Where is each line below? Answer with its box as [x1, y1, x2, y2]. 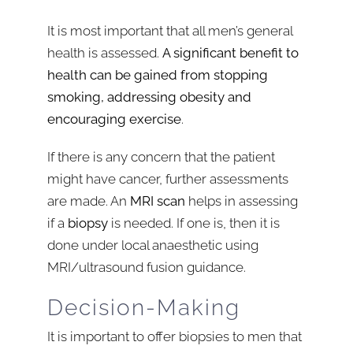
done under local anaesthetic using [47, 237, 258, 253]
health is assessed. [47, 45, 162, 61]
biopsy [68, 215, 108, 231]
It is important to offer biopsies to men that [47, 329, 302, 344]
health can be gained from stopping [47, 67, 268, 83]
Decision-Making [47, 295, 240, 320]
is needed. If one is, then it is [108, 215, 280, 231]
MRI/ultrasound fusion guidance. [47, 259, 246, 275]
